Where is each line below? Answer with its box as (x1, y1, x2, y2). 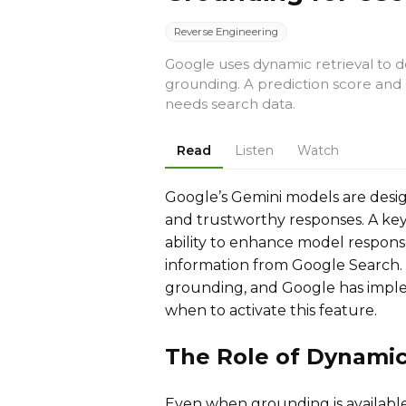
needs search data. (165, 95, 295, 112)
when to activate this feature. (165, 302, 377, 319)
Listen (235, 142, 274, 159)
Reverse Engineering (174, 25, 279, 38)
